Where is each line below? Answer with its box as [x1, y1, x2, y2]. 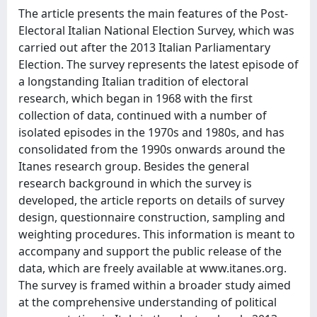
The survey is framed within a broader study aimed [18, 277, 291, 293]
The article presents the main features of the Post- [18, 6, 288, 21]
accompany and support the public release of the [18, 243, 282, 259]
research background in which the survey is [18, 175, 252, 191]
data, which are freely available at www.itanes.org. [18, 260, 287, 276]
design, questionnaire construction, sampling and [18, 209, 285, 225]
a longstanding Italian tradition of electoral [18, 74, 248, 89]
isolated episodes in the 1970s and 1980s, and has [18, 125, 284, 140]
